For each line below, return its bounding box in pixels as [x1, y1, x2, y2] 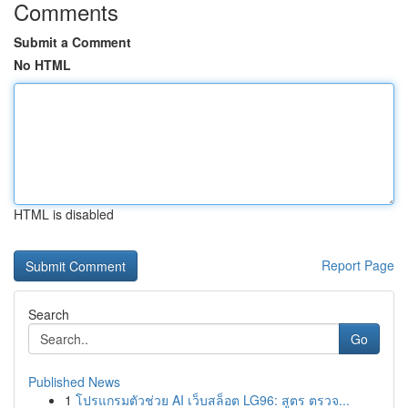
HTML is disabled [14, 205, 114, 223]
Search [28, 305, 69, 323]
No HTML [14, 56, 71, 74]
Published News [28, 372, 120, 391]
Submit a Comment [14, 33, 131, 51]
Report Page [321, 256, 394, 274]
